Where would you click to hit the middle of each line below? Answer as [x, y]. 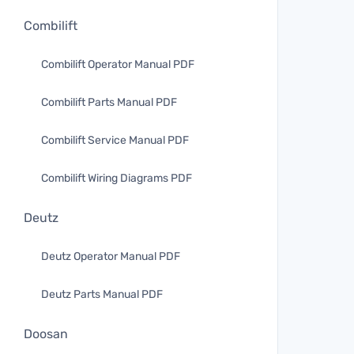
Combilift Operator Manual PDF [118, 64]
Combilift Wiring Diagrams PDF [117, 178]
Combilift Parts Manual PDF [109, 102]
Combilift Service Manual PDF [115, 140]
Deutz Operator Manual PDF [111, 256]
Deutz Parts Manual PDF [102, 294]
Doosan [46, 334]
